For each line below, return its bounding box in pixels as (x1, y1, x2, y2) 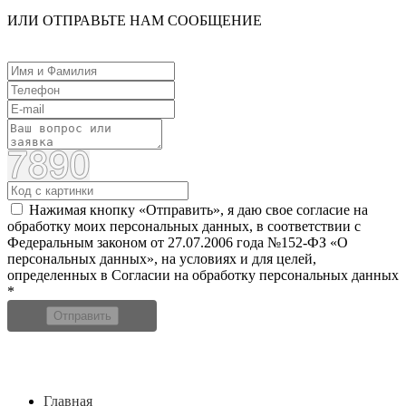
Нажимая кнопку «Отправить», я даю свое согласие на (29, 201, 368, 217)
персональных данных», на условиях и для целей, (7, 250, 316, 266)
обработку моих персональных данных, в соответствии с (7, 217, 361, 234)
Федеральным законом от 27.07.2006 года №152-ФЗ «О (7, 234, 348, 250)
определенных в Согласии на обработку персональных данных (7, 266, 399, 283)
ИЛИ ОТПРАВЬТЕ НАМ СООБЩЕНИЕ (7, 12, 262, 28)
